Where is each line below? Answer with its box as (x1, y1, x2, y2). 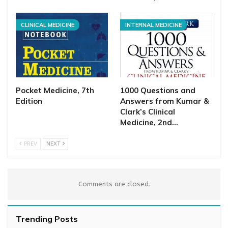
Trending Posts (16, 214, 78, 224)
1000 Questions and (120, 85, 195, 96)
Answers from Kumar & (120, 96, 209, 106)
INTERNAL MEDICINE (125, 21, 182, 29)
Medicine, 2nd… (120, 118, 178, 128)
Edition (16, 96, 42, 106)
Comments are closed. (78, 180, 150, 188)
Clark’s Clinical (120, 107, 175, 117)
